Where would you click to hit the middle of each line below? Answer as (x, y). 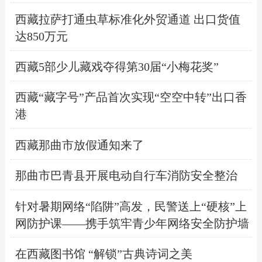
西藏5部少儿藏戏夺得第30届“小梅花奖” (117, 67)
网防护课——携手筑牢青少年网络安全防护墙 (132, 223)
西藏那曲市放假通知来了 (79, 145)
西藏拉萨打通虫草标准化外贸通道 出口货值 (127, 19)
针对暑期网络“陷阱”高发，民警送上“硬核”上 (131, 206)
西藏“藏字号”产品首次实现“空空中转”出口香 (131, 97)
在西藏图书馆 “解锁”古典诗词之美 (104, 254)
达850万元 (41, 36)
